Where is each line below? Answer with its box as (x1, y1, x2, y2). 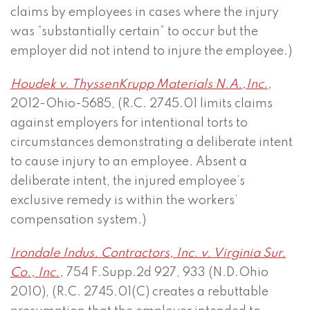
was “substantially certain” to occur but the (10, 26, 258, 39)
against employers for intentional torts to (10, 117, 248, 130)
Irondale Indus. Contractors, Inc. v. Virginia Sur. (10, 247, 286, 260)
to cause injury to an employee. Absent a (10, 156, 247, 169)
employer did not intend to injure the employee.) (10, 45, 292, 58)
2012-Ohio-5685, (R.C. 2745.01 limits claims (10, 98, 273, 111)
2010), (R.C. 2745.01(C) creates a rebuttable (10, 286, 268, 299)
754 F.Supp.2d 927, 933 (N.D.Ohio (64, 266, 268, 280)
